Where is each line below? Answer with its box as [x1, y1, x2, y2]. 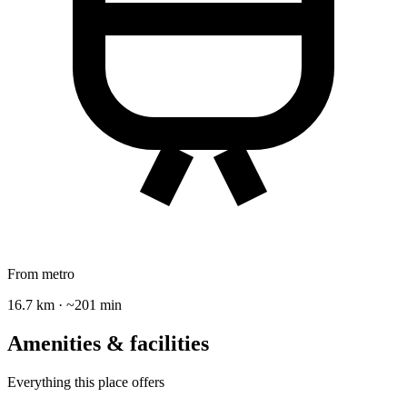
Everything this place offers [7, 374, 164, 391]
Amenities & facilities [7, 332, 209, 356]
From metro [7, 266, 74, 283]
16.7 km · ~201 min [7, 297, 122, 313]
